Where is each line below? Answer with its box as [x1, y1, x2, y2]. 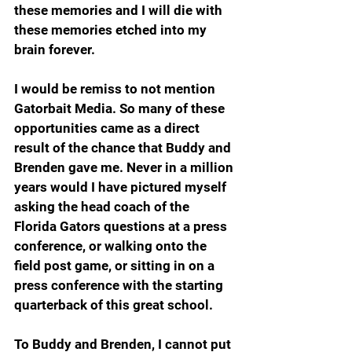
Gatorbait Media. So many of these [14, 100, 228, 116]
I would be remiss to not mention [14, 80, 218, 97]
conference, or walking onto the [14, 237, 210, 254]
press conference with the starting [14, 277, 226, 293]
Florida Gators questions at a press [14, 218, 230, 234]
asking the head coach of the [14, 198, 192, 214]
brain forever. [14, 41, 95, 57]
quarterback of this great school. [14, 296, 213, 313]
